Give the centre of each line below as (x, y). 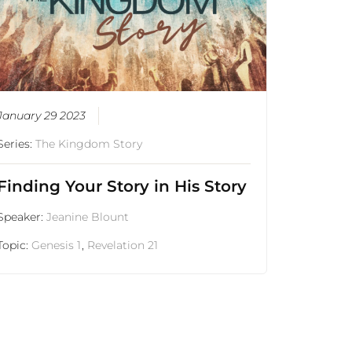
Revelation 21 (123, 246)
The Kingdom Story (89, 144)
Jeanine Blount (88, 217)
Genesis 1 (57, 246)
